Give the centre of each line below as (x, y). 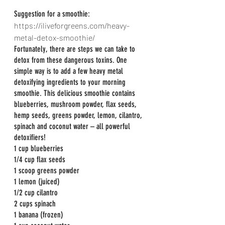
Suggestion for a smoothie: (52, 14)
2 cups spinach (35, 204)
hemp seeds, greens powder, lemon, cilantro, (79, 115)
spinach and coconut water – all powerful (73, 126)
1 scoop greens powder (47, 171)
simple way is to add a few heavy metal (70, 71)
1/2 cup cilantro (36, 193)
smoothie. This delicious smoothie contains (76, 93)
